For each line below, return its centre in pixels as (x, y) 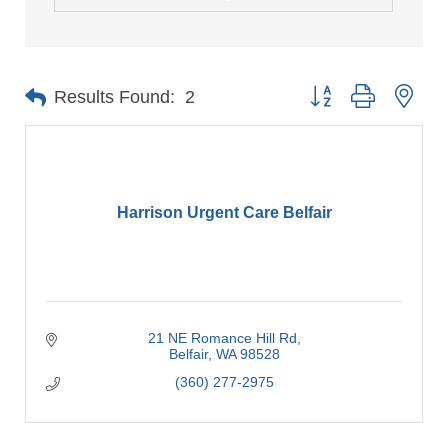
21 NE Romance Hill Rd (222, 338)
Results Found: (114, 97)
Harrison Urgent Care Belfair (224, 212)
